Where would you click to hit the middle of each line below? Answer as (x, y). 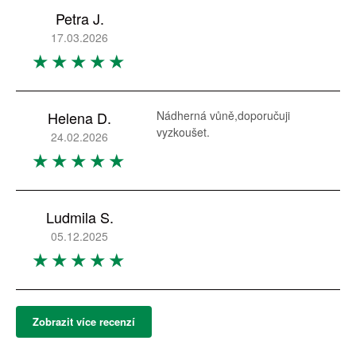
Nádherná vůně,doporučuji (223, 115)
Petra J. (79, 18)
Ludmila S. (79, 217)
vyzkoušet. (183, 132)
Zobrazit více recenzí (84, 321)
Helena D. (79, 118)
